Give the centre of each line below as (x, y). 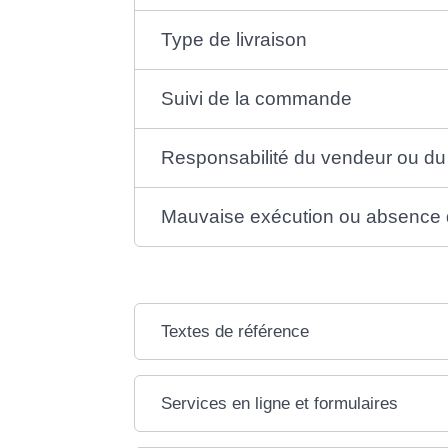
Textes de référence (235, 331)
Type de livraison (234, 39)
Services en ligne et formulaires (280, 403)
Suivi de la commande (257, 98)
